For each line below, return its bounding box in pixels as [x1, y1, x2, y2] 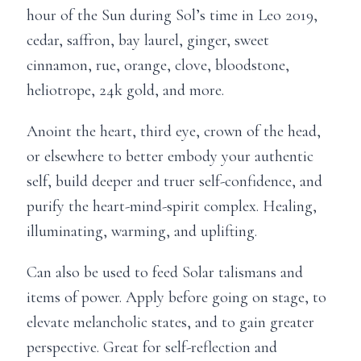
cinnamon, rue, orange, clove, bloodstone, [27, 55, 289, 75]
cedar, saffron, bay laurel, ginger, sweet [27, 30, 269, 50]
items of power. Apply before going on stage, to [27, 287, 326, 307]
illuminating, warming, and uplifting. [27, 221, 257, 241]
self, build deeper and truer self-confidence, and [27, 171, 322, 191]
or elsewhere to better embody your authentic [27, 146, 313, 166]
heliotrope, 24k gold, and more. [27, 80, 224, 100]
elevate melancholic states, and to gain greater [27, 312, 314, 332]
